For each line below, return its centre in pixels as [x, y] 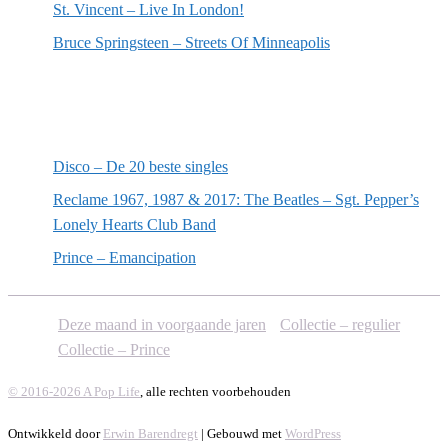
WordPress [313, 433]
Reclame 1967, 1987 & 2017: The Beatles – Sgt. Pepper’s [236, 199]
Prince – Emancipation [124, 257]
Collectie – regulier [340, 324]
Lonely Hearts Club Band [134, 224]
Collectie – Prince [114, 349]
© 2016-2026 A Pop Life [74, 391]
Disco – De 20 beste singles [140, 166]
